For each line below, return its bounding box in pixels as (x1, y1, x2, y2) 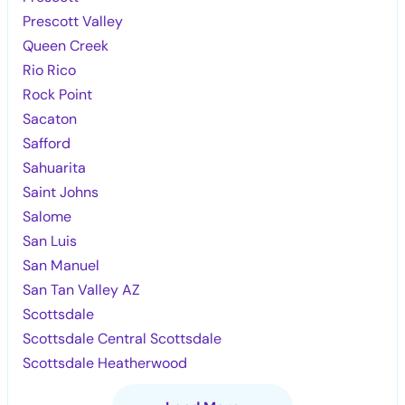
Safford (23, 133, 71, 153)
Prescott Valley (23, 11, 124, 31)
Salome (23, 206, 72, 226)
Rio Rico (23, 60, 77, 80)
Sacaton (23, 108, 78, 128)
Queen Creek (23, 35, 109, 55)
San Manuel (23, 255, 100, 275)
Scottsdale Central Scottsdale (23, 328, 222, 348)
